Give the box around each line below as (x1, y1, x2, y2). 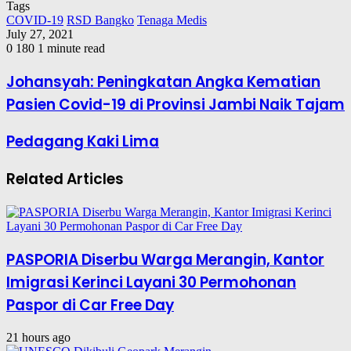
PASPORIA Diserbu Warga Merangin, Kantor (6, 248, 324, 270)
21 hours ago (6, 331, 71, 345)
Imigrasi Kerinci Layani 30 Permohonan (6, 271, 296, 293)
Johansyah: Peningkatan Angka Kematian (6, 71, 320, 92)
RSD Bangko (67, 13, 134, 27)
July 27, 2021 (6, 27, 74, 42)
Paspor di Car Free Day (6, 294, 174, 316)
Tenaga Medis (137, 13, 207, 27)
